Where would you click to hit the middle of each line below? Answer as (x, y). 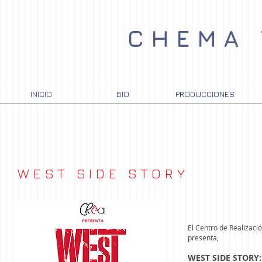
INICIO (41, 94)
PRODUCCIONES (205, 94)
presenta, (203, 237)
